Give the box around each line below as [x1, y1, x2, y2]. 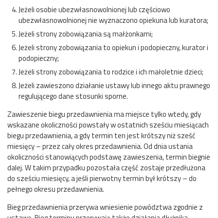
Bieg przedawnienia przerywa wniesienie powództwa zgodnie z [7, 201, 203, 213]
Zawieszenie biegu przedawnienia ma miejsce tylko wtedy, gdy [7, 109, 201, 120]
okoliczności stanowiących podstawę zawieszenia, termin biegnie [7, 151, 210, 163]
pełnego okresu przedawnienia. [7, 183, 104, 195]
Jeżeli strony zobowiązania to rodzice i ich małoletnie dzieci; [18, 66, 203, 78]
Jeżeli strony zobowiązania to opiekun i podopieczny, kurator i [18, 42, 208, 54]
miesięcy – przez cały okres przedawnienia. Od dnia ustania [7, 141, 193, 152]
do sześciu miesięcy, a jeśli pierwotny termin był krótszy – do [7, 173, 197, 184]
